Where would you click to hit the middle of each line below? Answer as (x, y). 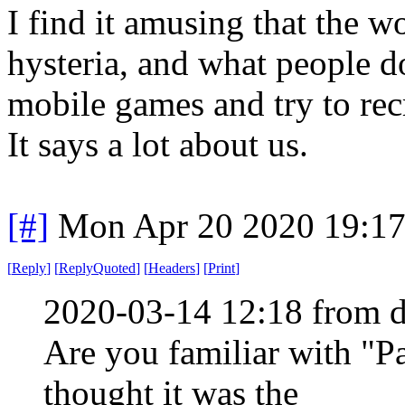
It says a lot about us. (158, 144)
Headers (172, 268)
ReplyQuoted (97, 268)
